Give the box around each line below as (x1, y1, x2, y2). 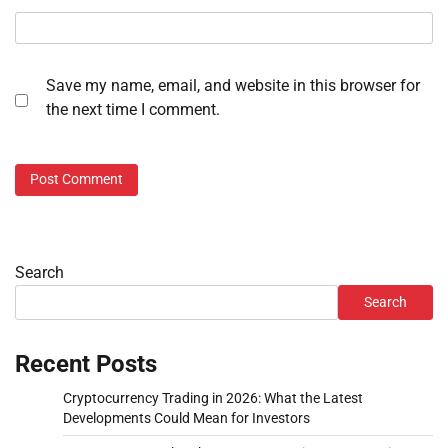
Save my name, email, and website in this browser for (46, 76, 420, 96)
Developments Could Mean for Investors (63, 409, 310, 426)
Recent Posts (15, 349, 157, 378)
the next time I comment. (46, 100, 220, 120)
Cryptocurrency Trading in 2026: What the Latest (63, 389, 363, 406)
